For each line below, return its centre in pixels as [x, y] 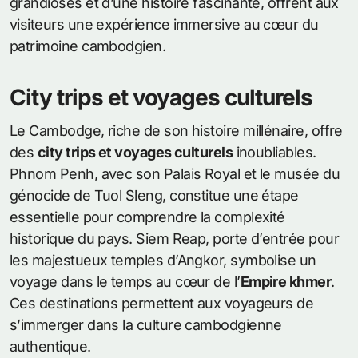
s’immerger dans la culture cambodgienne [146, 325]
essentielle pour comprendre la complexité [147, 217]
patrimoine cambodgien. [88, 46]
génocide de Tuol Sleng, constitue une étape [154, 195]
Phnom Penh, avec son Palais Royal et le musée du [175, 174]
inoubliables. [274, 152]
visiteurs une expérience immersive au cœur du [164, 24]
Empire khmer [286, 282]
